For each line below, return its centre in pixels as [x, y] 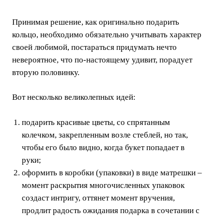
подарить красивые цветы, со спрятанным [96, 122]
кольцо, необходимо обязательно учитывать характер [107, 34]
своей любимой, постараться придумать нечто [94, 47]
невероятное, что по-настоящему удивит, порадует [102, 60]
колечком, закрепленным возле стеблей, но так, [105, 135]
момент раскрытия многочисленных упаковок [103, 185]
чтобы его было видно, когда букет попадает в [103, 147]
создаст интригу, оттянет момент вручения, [98, 198]
